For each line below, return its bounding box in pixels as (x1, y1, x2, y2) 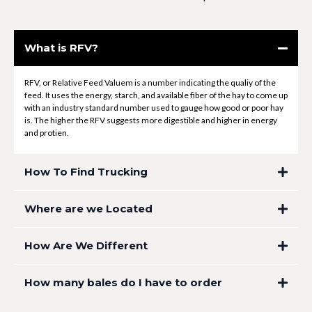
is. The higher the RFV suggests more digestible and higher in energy (24, 115, 277, 126)
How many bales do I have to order (24, 276, 222, 290)
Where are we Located (24, 202, 153, 216)
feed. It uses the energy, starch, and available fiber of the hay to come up (24, 90, 288, 101)
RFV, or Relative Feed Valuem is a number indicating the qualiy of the (24, 77, 276, 88)
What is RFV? (24, 41, 98, 55)
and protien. (24, 127, 69, 139)
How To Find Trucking (24, 165, 148, 179)
